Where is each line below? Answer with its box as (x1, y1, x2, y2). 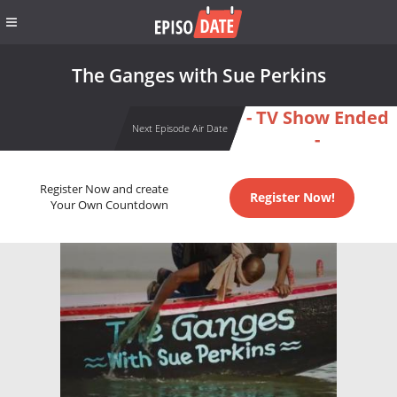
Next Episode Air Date (131, 121, 228, 135)
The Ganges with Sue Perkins (71, 63, 326, 88)
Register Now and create (39, 182, 168, 198)
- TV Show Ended (245, 105, 389, 129)
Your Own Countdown (50, 198, 168, 214)
